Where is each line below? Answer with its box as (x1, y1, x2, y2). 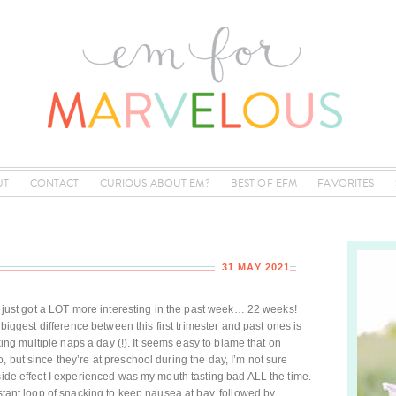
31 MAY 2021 (222, 262, 291, 272)
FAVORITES (317, 175, 375, 191)
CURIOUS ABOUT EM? (99, 175, 210, 191)
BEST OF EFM (230, 175, 298, 191)
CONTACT (29, 175, 80, 191)
